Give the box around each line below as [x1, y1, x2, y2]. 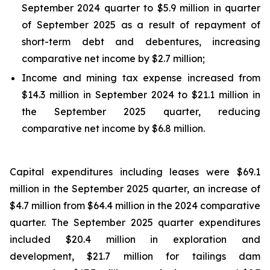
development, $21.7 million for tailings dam [10, 250, 260, 262]
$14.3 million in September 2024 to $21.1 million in [22, 89, 260, 101]
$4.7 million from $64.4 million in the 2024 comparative [10, 199, 260, 212]
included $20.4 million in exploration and [10, 233, 260, 245]
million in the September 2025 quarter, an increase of [10, 183, 260, 195]
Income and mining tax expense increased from [22, 72, 260, 84]
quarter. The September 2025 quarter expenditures [10, 216, 260, 228]
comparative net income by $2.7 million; [22, 52, 205, 64]
